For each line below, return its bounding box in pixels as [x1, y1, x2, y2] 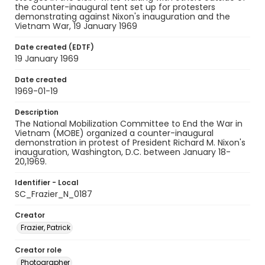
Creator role [15, 245, 62, 255]
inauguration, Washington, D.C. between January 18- [15, 146, 231, 158]
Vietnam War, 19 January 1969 [15, 20, 137, 32]
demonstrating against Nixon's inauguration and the [15, 11, 230, 22]
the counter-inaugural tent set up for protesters [15, 1, 215, 13]
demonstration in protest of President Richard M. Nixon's [15, 137, 245, 148]
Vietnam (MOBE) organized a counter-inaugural [15, 127, 214, 139]
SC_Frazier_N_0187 [15, 188, 92, 200]
